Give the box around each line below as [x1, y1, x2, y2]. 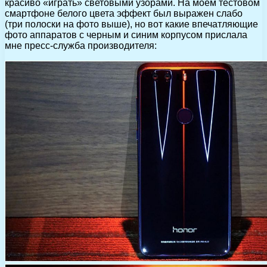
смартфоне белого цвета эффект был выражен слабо [5, 8, 243, 18]
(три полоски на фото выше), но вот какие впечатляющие [5, 18, 258, 29]
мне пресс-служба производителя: [5, 40, 157, 51]
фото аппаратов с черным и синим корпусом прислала [5, 29, 247, 40]
